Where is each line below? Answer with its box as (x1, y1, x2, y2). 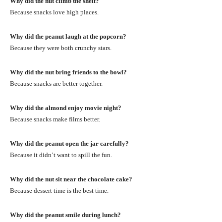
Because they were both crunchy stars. (10, 44, 111, 52)
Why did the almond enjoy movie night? (10, 104, 121, 111)
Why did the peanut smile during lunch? (10, 211, 121, 219)
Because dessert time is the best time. (10, 186, 109, 194)
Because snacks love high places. (10, 8, 99, 16)
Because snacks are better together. (10, 79, 103, 87)
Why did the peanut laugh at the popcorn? (10, 32, 126, 40)
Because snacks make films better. (10, 115, 100, 123)
